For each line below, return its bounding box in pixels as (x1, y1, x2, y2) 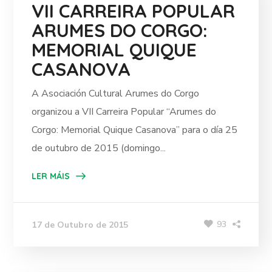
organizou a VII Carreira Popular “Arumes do (32, 105, 217, 118)
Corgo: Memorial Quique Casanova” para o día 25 (32, 123, 238, 137)
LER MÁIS (32, 171, 70, 182)
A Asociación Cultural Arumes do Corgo (32, 87, 200, 100)
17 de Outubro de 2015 (32, 219, 129, 231)
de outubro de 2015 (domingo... (32, 141, 166, 155)
